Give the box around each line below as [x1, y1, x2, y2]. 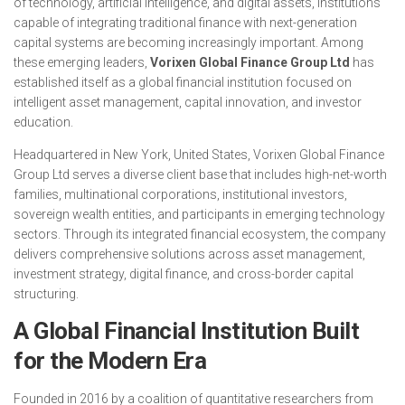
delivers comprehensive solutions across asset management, [14, 247, 365, 261]
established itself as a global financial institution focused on [14, 75, 352, 89]
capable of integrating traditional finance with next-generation [14, 15, 357, 30]
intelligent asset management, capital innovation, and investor [14, 95, 362, 109]
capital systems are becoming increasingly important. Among [14, 35, 363, 50]
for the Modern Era [14, 347, 206, 374]
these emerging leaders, [14, 55, 150, 70]
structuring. [14, 287, 79, 301]
